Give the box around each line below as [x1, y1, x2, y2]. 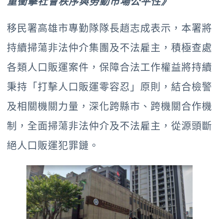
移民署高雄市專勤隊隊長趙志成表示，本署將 [7, 22, 212, 34]
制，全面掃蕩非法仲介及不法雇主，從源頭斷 [7, 120, 212, 132]
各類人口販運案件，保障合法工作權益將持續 [7, 61, 212, 73]
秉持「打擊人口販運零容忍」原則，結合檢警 [7, 81, 212, 93]
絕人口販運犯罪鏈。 [7, 139, 99, 152]
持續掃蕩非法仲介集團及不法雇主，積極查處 [7, 42, 212, 54]
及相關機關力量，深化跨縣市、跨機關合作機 [7, 100, 212, 112]
